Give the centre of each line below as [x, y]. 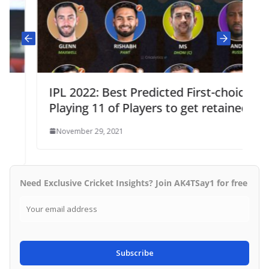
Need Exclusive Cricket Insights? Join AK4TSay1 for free [134, 183]
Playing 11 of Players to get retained [122, 107]
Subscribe [134, 252]
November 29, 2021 [63, 131]
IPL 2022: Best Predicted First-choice [123, 92]
